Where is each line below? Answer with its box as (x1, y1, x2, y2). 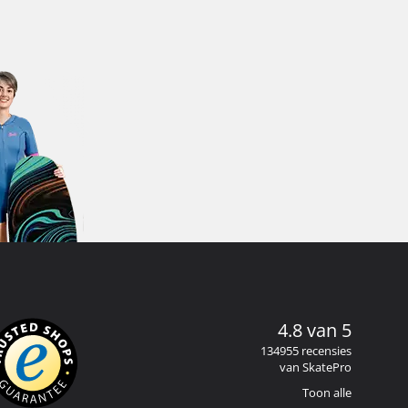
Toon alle (302, 384, 352, 401)
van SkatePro (280, 359, 352, 375)
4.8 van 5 (278, 318, 352, 342)
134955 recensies (260, 342, 352, 359)
